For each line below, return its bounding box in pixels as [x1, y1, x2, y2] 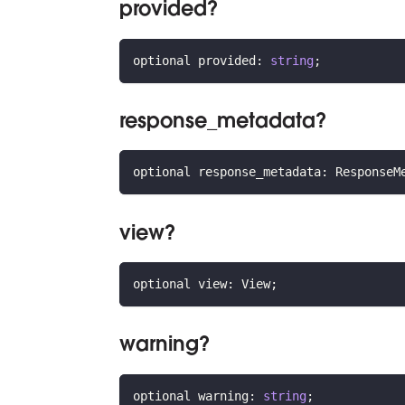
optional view [133, 277, 227, 292]
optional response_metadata [133, 165, 321, 180]
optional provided [133, 52, 256, 68]
